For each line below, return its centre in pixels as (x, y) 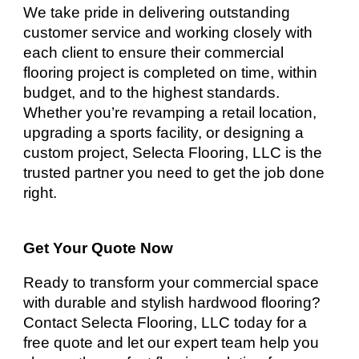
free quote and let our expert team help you (171, 343)
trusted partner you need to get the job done (174, 173)
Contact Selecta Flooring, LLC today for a (165, 323)
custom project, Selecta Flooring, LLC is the (173, 153)
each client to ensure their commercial (154, 52)
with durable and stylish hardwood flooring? (172, 303)
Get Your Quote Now (99, 248)
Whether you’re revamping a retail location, (170, 113)
